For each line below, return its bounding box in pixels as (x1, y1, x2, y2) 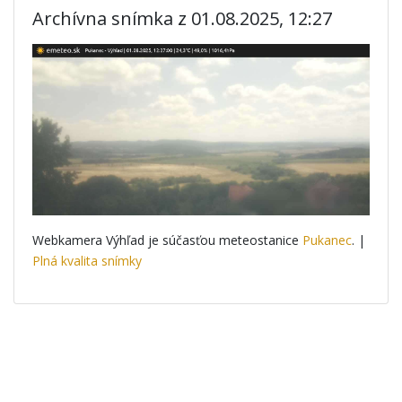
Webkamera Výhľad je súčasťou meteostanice (32, 231, 302, 249)
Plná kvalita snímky (32, 251, 142, 269)
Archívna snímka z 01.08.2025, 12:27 (32, 6, 332, 31)
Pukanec (302, 231, 352, 249)
